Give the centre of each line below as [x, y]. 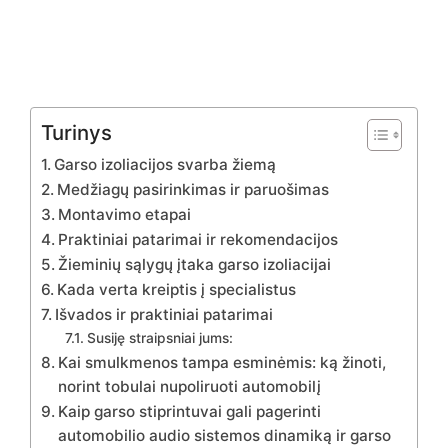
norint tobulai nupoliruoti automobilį [190, 386]
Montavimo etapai [125, 214]
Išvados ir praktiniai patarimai [164, 314]
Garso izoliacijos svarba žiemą [165, 164]
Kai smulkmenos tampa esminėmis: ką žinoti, [222, 362]
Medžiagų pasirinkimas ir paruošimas [193, 189]
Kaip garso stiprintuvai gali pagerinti [190, 411]
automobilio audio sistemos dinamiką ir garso [225, 435]
